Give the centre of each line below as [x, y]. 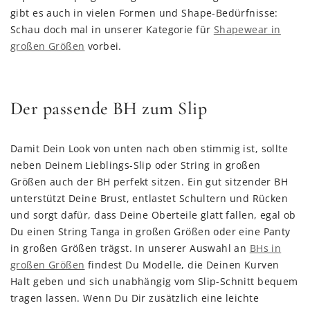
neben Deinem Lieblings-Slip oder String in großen [136, 165]
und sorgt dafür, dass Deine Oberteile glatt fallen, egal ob [153, 215]
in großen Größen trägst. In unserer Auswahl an [130, 248]
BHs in [265, 248]
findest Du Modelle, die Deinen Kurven [182, 265]
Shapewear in [247, 29]
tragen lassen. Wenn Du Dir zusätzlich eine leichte [135, 298]
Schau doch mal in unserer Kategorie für [112, 29]
